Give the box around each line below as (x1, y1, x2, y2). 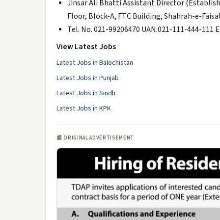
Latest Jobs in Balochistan (56, 58, 133, 68)
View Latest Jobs (56, 41, 116, 52)
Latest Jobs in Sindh (56, 88, 115, 98)
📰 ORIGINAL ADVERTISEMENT (56, 134, 134, 141)
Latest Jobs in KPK (56, 104, 111, 113)
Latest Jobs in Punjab (56, 73, 119, 83)
